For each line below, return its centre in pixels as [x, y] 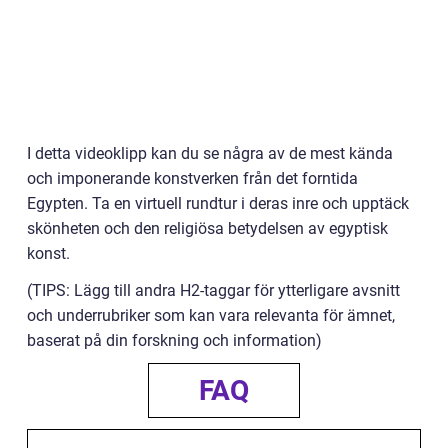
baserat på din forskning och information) [174, 340]
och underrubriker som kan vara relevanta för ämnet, [211, 315]
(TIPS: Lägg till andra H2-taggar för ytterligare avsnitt [213, 290]
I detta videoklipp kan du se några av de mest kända [210, 153]
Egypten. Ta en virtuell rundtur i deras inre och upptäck [218, 203]
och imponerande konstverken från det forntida [192, 178]
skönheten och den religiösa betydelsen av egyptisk [207, 228]
